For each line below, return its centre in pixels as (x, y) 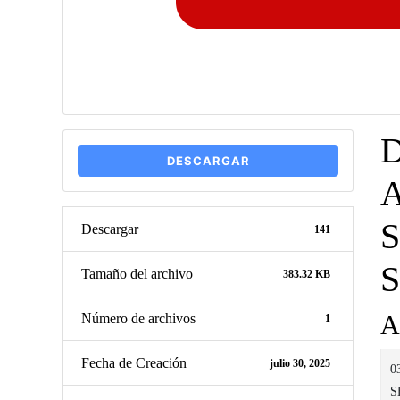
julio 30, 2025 (300, 363)
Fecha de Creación (134, 363)
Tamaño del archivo (137, 274)
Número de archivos (138, 318)
